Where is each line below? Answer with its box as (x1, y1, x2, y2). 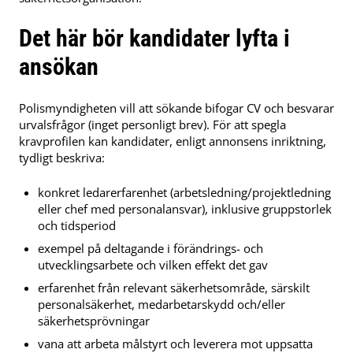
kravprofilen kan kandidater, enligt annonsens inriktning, (19, 133, 326, 150)
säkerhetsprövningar (38, 312, 150, 329)
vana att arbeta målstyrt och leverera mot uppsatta (38, 335, 313, 351)
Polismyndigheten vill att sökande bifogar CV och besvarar (19, 100, 334, 117)
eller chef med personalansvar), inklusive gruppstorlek (38, 200, 332, 217)
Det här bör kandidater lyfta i (19, 24, 290, 53)
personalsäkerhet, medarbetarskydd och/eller (38, 295, 285, 312)
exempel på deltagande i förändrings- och (38, 240, 263, 256)
